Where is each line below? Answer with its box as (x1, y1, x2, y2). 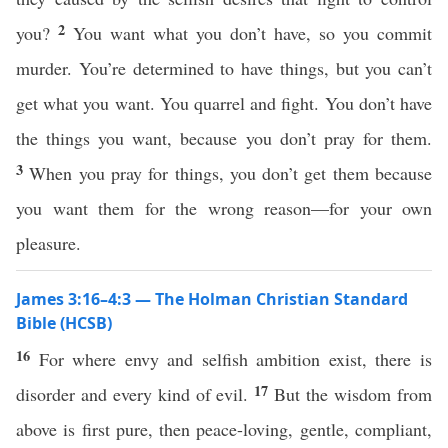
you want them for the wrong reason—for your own (16, 196, 432, 220)
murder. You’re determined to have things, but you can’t (16, 56, 432, 80)
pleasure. (16, 231, 87, 255)
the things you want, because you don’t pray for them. (16, 126, 432, 150)
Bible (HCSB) (16, 312, 112, 334)
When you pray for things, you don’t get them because (29, 161, 433, 185)
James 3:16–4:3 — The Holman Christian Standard (16, 288, 408, 310)
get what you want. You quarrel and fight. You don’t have (16, 91, 432, 115)
